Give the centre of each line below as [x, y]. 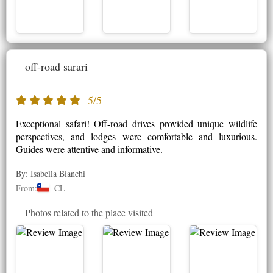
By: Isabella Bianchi [51, 173]
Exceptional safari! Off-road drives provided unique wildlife [136, 123]
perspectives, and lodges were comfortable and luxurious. [136, 136]
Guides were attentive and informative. [89, 149]
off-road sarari [56, 66]
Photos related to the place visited [89, 212]
